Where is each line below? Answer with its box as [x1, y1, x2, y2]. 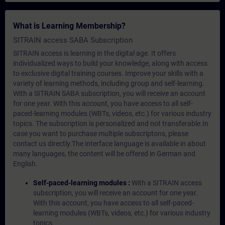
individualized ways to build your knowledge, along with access [13, 59, 207, 67]
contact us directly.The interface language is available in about [13, 140, 206, 148]
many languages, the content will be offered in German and [13, 150, 195, 158]
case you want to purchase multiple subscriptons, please [13, 130, 188, 138]
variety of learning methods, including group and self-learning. [13, 79, 204, 87]
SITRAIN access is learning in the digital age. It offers [13, 49, 176, 57]
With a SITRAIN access [132, 179, 202, 187]
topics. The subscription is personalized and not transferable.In [13, 120, 208, 128]
